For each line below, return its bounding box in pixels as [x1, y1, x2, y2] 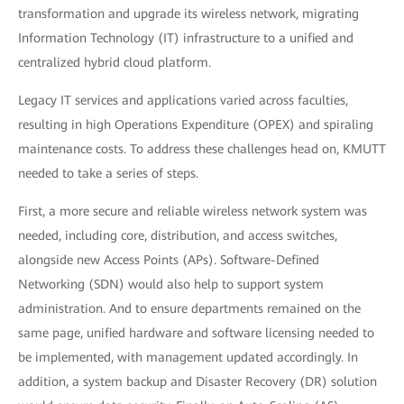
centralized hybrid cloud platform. [18, 55, 211, 69]
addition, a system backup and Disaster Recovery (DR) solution [18, 374, 377, 389]
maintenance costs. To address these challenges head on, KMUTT [18, 142, 386, 156]
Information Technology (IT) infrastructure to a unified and [18, 31, 353, 45]
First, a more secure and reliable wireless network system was [18, 204, 367, 218]
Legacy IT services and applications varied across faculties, [18, 93, 348, 107]
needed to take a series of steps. [18, 166, 198, 180]
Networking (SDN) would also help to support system [18, 277, 324, 291]
